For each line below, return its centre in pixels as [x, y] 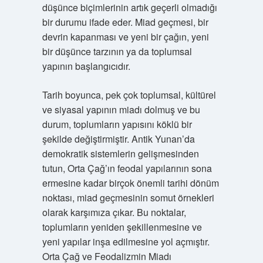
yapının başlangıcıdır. [86, 66]
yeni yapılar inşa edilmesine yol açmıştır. [126, 242]
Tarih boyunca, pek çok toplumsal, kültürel [129, 95]
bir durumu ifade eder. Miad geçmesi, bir [125, 22]
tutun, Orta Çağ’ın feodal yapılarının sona [127, 168]
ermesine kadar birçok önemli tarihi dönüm [130, 183]
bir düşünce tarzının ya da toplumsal [117, 51]
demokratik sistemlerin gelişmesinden [120, 154]
